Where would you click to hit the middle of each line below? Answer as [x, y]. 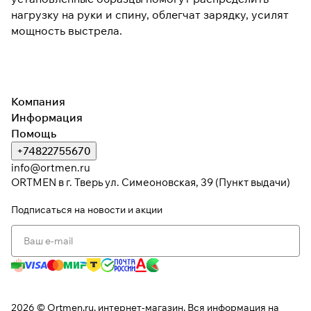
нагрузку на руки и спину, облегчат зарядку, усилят [150, 14]
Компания [38, 101]
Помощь [34, 133]
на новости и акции [118, 210]
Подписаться [43, 210]
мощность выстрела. [67, 30]
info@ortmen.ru [51, 168]
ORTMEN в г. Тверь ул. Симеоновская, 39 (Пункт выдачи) [151, 182]
